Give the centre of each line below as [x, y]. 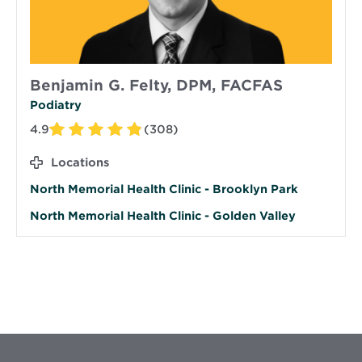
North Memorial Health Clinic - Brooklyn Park [164, 189]
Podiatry [56, 105]
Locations [80, 163]
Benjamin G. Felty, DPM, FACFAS [156, 86]
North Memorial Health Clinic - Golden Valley [163, 216]
